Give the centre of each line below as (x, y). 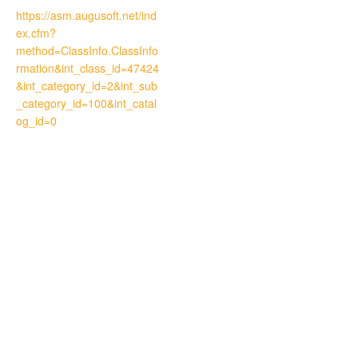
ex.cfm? (36, 33)
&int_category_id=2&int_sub (87, 86)
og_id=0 (36, 121)
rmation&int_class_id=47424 (88, 68)
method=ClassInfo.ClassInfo (87, 51)
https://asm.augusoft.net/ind (86, 16)
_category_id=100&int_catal (86, 103)
